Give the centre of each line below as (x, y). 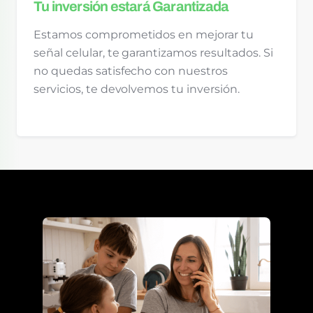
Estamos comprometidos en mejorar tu (144, 35)
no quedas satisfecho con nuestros (131, 71)
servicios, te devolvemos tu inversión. (137, 89)
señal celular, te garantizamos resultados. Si (153, 53)
